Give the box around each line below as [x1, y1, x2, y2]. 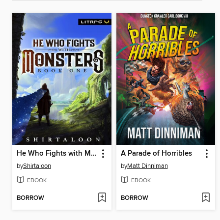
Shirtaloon [23, 162, 51, 170]
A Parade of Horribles [120, 149, 192, 158]
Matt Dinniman [127, 162, 168, 170]
